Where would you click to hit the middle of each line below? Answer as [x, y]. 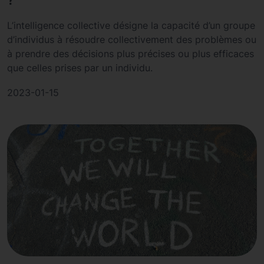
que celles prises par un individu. [80, 68]
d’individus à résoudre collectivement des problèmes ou [132, 39]
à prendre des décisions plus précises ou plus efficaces [131, 54]
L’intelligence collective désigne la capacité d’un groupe [131, 25]
